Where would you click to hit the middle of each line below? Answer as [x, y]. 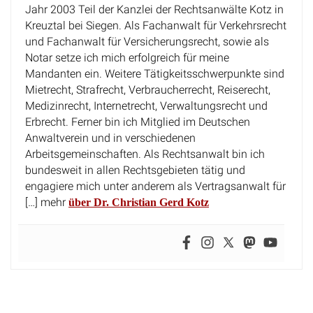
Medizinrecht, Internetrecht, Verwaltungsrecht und [146, 96]
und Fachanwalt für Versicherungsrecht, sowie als [147, 31]
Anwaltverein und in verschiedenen [110, 128]
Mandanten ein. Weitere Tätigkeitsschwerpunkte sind [155, 64]
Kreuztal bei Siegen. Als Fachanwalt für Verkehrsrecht [156, 15]
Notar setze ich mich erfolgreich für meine [127, 48]
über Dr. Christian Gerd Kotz [139, 192]
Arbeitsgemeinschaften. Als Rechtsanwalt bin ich [145, 144]
